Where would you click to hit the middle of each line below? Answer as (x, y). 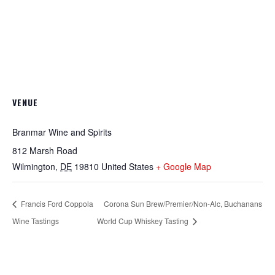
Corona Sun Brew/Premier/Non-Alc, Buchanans (183, 203)
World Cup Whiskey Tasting (143, 220)
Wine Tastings (36, 220)
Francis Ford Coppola (56, 203)
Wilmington (34, 166)
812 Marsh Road (45, 150)
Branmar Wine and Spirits (62, 132)
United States (127, 166)
